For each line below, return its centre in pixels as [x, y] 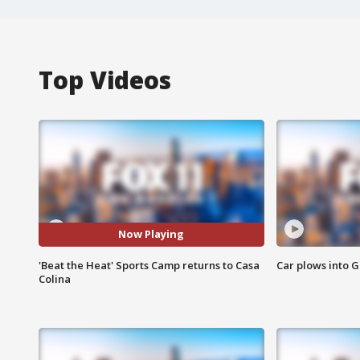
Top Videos [105, 80]
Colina [55, 278]
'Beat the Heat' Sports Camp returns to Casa [149, 265]
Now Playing [151, 234]
